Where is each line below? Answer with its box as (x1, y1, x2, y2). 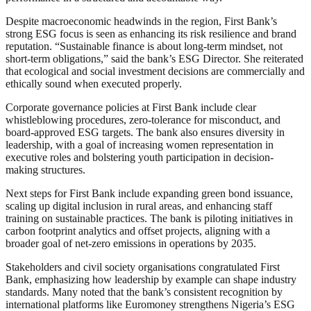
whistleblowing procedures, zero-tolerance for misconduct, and (6, 114, 280, 126)
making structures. (6, 164, 85, 176)
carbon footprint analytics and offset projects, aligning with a (6, 225, 270, 237)
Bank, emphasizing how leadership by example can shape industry (6, 274, 296, 286)
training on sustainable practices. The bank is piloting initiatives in (6, 212, 293, 225)
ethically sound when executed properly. (6, 78, 182, 90)
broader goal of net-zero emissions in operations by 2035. (6, 237, 256, 250)
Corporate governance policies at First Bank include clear (6, 101, 256, 114)
